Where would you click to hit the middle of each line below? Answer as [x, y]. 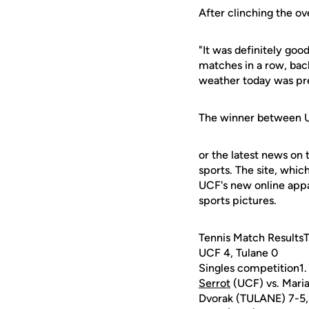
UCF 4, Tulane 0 [238, 253]
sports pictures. [238, 200]
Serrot [215, 283]
